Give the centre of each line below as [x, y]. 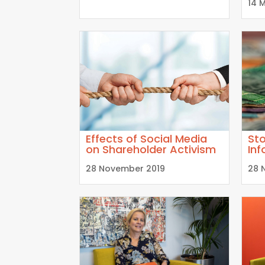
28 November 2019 [126, 169]
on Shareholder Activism [151, 150]
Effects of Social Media [147, 139]
